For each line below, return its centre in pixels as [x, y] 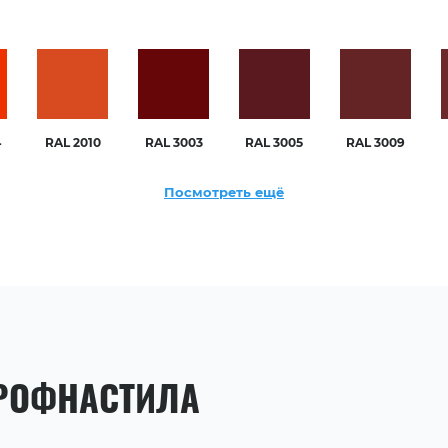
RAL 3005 [274, 142]
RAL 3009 [375, 142]
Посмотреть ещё [224, 192]
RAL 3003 [173, 142]
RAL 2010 [72, 142]
